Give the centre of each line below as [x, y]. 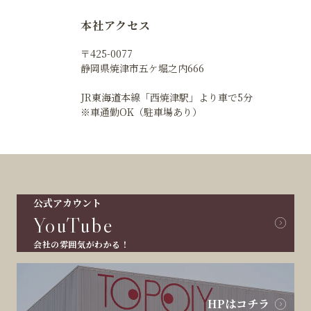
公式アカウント [67, 202]
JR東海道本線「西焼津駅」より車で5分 [167, 97]
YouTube [74, 225]
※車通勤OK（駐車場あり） [141, 111]
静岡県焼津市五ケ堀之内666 [142, 68]
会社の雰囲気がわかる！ [82, 244]
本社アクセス [116, 25]
